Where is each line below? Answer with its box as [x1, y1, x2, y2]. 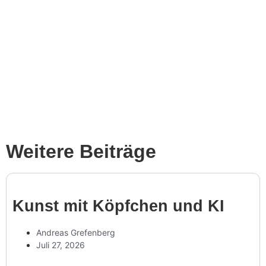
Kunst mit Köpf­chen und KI [12, 197, 224, 216]
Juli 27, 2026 [36, 240, 85, 251]
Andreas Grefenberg [36, 227, 115, 238]
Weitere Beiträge [6, 141, 156, 163]
